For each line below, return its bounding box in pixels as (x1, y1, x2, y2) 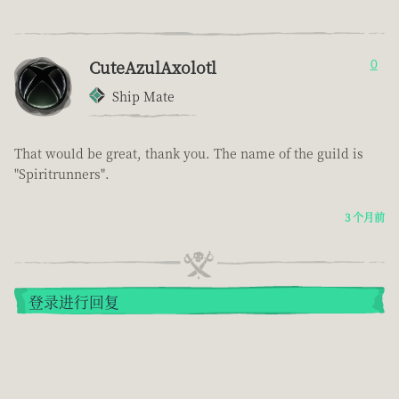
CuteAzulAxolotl (89, 54, 216, 78)
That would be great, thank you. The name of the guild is (14, 143, 363, 162)
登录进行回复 (28, 290, 119, 313)
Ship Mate (112, 86, 175, 105)
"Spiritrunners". (14, 164, 110, 183)
